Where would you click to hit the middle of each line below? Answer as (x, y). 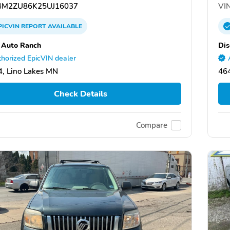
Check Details (80, 94)
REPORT (34, 26)
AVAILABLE (64, 26)
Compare (152, 125)
